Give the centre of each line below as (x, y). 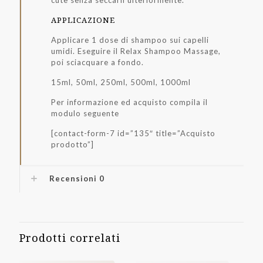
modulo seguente (85, 113)
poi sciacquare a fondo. (98, 62)
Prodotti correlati (70, 238)
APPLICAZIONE (83, 20)
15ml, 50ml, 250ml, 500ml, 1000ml (121, 82)
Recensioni (74, 178)
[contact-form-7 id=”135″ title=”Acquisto (134, 133)
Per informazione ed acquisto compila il (130, 102)
